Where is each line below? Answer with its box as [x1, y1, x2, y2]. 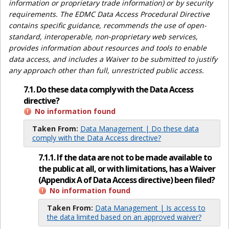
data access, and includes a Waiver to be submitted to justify [9, 54, 217, 64]
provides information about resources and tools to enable [9, 42, 207, 53]
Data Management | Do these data [80, 123, 199, 133]
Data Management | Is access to [95, 203, 205, 213]
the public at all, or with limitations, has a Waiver [38, 163, 215, 175]
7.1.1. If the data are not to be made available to [38, 152, 212, 164]
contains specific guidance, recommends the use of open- [9, 20, 207, 30]
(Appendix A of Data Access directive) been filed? [38, 174, 215, 186]
